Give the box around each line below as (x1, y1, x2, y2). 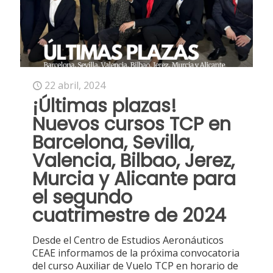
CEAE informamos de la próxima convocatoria (32, 246, 239, 260)
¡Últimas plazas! (32, 93, 177, 119)
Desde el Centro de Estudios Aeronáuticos (32, 233, 224, 247)
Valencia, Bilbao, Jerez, (32, 148, 235, 174)
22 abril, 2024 (44, 79, 105, 93)
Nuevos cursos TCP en (32, 112, 231, 138)
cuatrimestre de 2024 (32, 203, 226, 229)
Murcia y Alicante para (32, 166, 236, 193)
